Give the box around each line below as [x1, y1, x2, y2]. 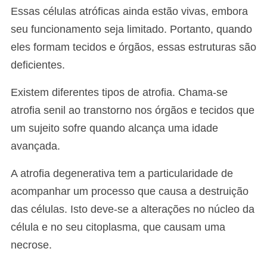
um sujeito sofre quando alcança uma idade [11, 122, 218, 134]
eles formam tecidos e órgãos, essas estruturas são [11, 41, 256, 53]
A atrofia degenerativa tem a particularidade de [11, 167, 233, 179]
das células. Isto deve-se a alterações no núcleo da [11, 203, 254, 215]
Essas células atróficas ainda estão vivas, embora [11, 5, 248, 17]
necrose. [11, 239, 52, 251]
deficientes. [11, 59, 65, 71]
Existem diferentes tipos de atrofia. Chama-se [11, 86, 228, 98]
